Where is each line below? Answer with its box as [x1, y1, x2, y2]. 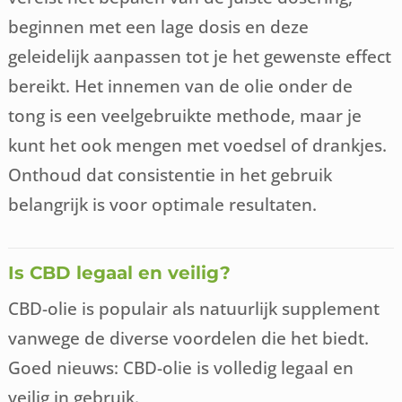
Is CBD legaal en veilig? [8, 262, 232, 284]
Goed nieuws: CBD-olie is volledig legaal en [8, 356, 354, 380]
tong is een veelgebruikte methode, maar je [8, 104, 363, 127]
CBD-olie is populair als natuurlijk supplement [8, 297, 380, 320]
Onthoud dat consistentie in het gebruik [8, 163, 333, 187]
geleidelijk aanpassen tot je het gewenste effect [8, 45, 392, 68]
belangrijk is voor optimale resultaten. [8, 193, 318, 216]
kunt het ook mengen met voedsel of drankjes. [8, 134, 388, 157]
